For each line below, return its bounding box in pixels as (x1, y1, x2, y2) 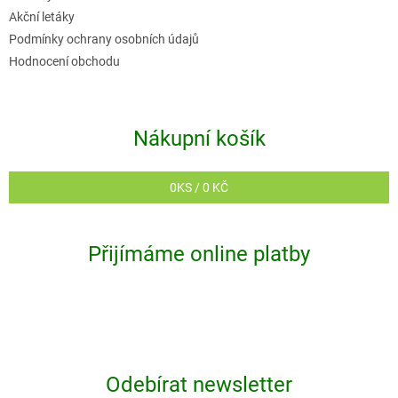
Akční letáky (9, 10, 75, 25)
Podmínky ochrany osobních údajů (9, 32, 199, 47)
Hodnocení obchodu (9, 54, 120, 69)
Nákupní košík (132, 126, 266, 152)
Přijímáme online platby (88, 242, 310, 267)
